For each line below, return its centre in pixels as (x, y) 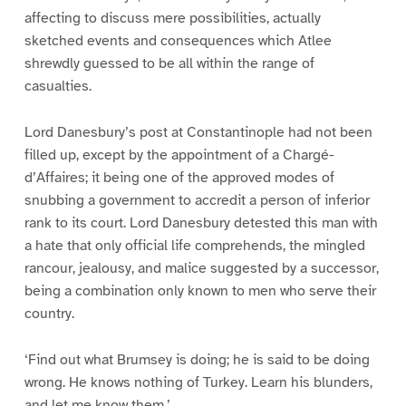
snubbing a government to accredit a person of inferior (197, 200)
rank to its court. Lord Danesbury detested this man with (201, 223)
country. (49, 314)
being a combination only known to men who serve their (200, 291)
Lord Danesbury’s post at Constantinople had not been (198, 132)
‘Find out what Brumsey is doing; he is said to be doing (197, 359)
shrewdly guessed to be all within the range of (169, 64)
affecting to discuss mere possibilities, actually (172, 19)
